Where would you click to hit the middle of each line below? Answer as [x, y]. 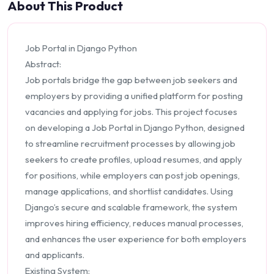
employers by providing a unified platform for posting [134, 95]
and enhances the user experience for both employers [136, 239]
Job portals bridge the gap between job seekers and [131, 80]
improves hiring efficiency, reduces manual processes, [134, 223]
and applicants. [55, 254]
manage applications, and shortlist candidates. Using [129, 191]
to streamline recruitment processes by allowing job [130, 143]
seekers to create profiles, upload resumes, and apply [134, 159]
